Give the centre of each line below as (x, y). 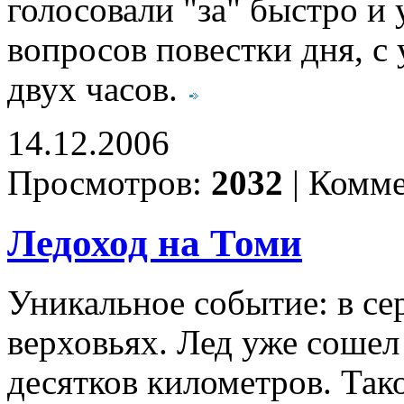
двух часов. (97, 89)
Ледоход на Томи (155, 243)
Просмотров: (109, 183)
